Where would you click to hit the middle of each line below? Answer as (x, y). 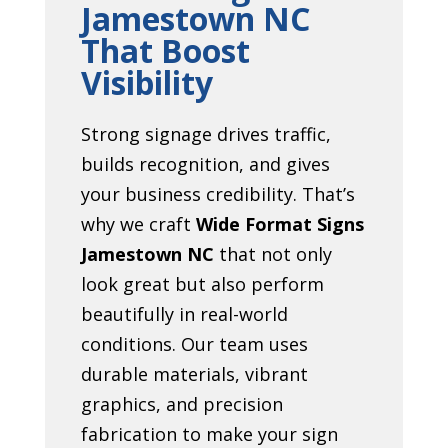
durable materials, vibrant (194, 373)
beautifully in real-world (184, 313)
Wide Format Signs (279, 223)
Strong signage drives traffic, (205, 133)
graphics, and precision (181, 403)
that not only (272, 253)
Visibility (146, 82)
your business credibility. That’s (217, 193)
